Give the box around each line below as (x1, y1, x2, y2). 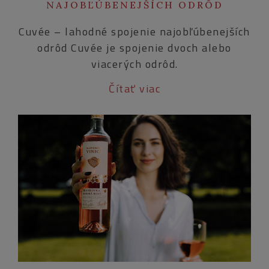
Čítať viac (109, 80, 160, 97)
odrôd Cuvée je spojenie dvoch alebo (37, 40, 232, 56)
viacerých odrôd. (91, 56, 178, 73)
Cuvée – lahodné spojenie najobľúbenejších (19, 23, 250, 40)
